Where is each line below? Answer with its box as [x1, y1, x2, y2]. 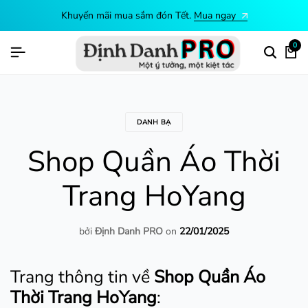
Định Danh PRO [95, 225, 163, 238]
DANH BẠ [137, 118, 171, 127]
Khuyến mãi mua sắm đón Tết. [60, 8, 194, 22]
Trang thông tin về [10, 265, 154, 289]
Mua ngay [193, 8, 239, 22]
